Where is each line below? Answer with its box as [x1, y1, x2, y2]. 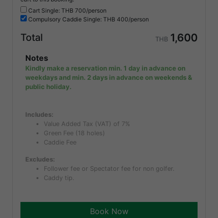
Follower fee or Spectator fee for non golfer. [44, 165, 175, 173]
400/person [117, 16, 149, 23]
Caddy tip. [44, 174, 75, 182]
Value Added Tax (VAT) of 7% [44, 120, 130, 128]
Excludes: [25, 156, 55, 163]
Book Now [90, 206, 128, 217]
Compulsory [28, 16, 61, 23]
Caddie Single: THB [61, 16, 117, 23]
